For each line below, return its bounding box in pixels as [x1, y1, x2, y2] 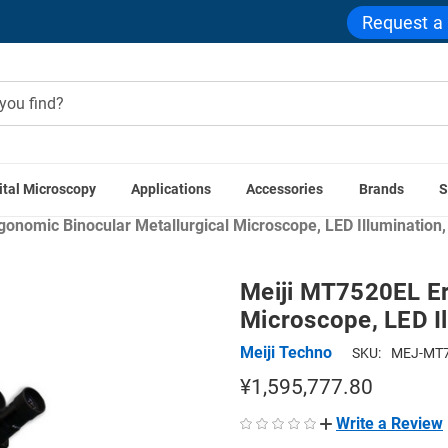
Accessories [246, 181, 324, 198]
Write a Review [336, 413, 443, 433]
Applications [131, 181, 212, 198]
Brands [358, 181, 404, 198]
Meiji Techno [240, 342, 332, 362]
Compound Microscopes [35, 192, 208, 211]
